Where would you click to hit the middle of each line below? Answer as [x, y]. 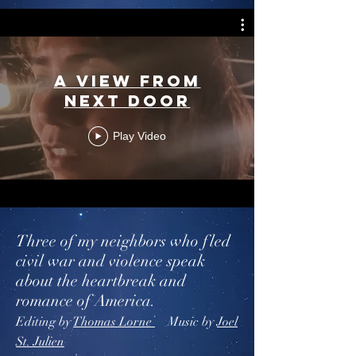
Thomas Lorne [114, 322]
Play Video [139, 136]
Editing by [44, 322]
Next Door [127, 100]
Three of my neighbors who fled [123, 241]
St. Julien [40, 342]
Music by [186, 322]
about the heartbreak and [101, 281]
